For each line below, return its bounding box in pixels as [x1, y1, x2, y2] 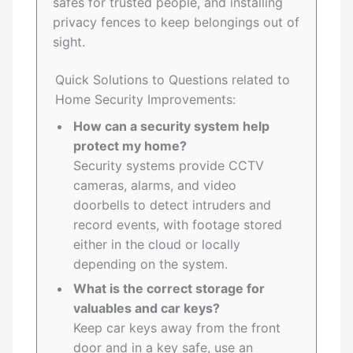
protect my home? [73, 138, 188, 154]
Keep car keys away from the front [73, 320, 281, 336]
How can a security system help [73, 118, 270, 135]
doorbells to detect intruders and [73, 197, 272, 214]
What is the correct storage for [73, 281, 266, 297]
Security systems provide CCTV [73, 158, 265, 174]
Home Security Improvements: [55, 91, 236, 108]
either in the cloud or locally [73, 236, 241, 253]
